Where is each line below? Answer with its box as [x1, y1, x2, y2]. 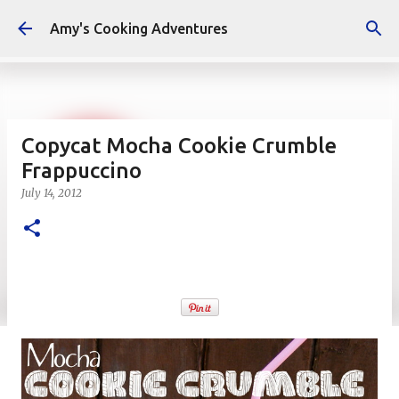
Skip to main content [133, 14, 266, 30]
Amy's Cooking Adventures [50, 20, 228, 37]
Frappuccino [21, 159, 142, 183]
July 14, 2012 [21, 186, 82, 199]
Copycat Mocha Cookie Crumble [21, 134, 337, 158]
